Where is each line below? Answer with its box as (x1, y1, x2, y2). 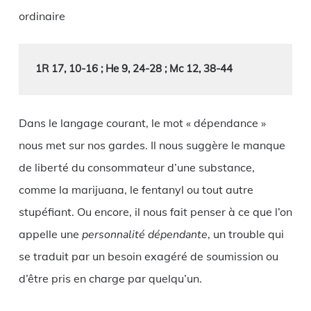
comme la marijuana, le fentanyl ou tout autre (18, 182, 253, 196)
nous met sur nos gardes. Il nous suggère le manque (18, 137, 285, 152)
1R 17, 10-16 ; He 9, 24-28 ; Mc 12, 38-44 (35, 61, 233, 75)
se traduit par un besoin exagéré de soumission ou (18, 249, 278, 263)
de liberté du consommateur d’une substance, (18, 160, 255, 174)
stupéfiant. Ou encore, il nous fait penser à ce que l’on (18, 204, 292, 219)
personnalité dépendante (81, 226, 208, 242)
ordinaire (18, 8, 65, 23)
